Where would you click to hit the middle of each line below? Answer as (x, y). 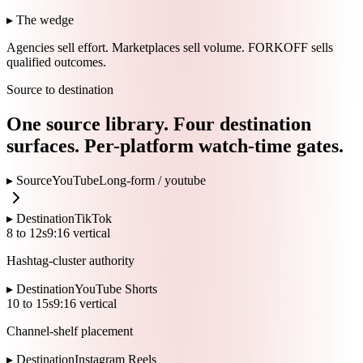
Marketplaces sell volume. (178, 47)
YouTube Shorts (116, 289)
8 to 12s (27, 233)
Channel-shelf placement (70, 331)
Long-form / (132, 181)
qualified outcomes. (56, 62)
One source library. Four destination (159, 124)
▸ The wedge (40, 19)
